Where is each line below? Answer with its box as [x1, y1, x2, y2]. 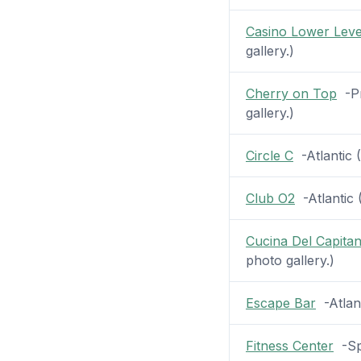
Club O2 [245, 190, 295, 207]
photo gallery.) [245, 252, 334, 269]
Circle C [245, 147, 293, 164]
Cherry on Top [245, 85, 337, 102]
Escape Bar [245, 295, 316, 312]
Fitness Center [245, 338, 334, 355]
